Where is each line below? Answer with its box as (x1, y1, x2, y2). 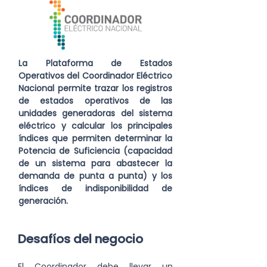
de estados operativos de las (18, 95, 172, 107)
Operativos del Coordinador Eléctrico (18, 70, 172, 82)
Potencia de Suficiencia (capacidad (18, 145, 172, 157)
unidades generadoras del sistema (18, 107, 172, 119)
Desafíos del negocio (18, 231, 143, 247)
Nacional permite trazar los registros (18, 82, 172, 94)
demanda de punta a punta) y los (18, 170, 172, 182)
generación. (18, 195, 68, 207)
